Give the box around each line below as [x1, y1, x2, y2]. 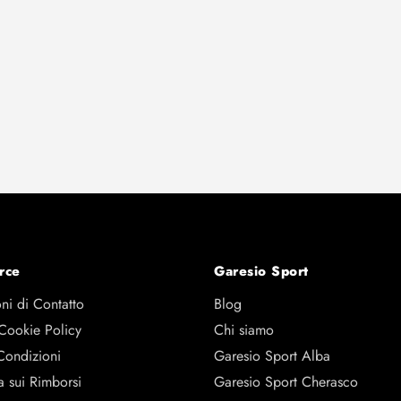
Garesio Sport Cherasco [214, 371, 358, 393]
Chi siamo [214, 320, 274, 341]
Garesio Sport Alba [214, 346, 330, 367]
